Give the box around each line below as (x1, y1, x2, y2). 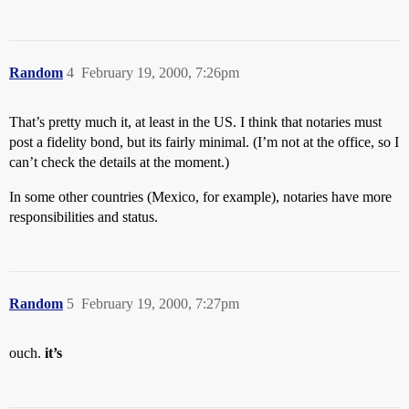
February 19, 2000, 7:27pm (81, 296, 239, 311)
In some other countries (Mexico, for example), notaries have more (9, 189, 392, 204)
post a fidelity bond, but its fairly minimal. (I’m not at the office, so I (9, 134, 399, 150)
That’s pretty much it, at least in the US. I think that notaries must (9, 114, 382, 130)
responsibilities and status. (9, 209, 158, 225)
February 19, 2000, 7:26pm (81, 65, 239, 80)
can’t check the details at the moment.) (9, 154, 229, 170)
